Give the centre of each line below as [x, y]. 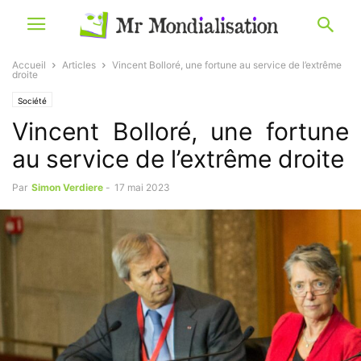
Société [32, 101]
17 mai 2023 [142, 187]
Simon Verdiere [67, 187]
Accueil [29, 65]
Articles [79, 65]
